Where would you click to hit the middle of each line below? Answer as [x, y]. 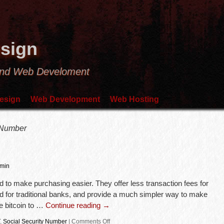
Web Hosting [134, 99]
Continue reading [74, 205]
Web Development [65, 99]
